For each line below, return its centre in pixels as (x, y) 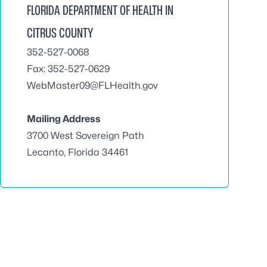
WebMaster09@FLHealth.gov (92, 86)
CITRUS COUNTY (60, 33)
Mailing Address (64, 119)
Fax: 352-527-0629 (68, 69)
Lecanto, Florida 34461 (77, 152)
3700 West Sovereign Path (87, 136)
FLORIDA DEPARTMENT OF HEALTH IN (100, 10)
